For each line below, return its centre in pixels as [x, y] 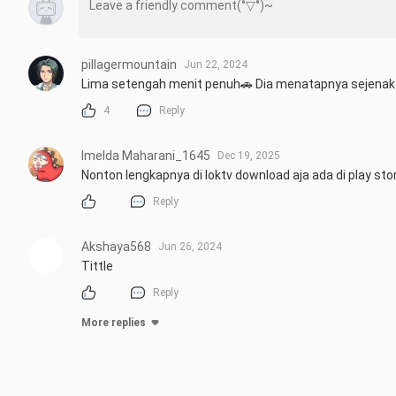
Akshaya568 [116, 247]
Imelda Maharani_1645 [146, 156]
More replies [114, 323]
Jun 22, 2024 [216, 64]
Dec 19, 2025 [249, 156]
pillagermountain [129, 64]
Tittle [97, 267]
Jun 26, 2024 [190, 247]
